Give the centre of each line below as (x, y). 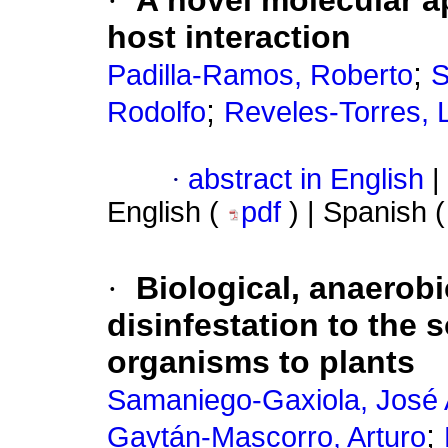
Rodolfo (156, 112)
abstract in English (306, 179)
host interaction (229, 37)
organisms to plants (261, 362)
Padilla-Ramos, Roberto (260, 75)
